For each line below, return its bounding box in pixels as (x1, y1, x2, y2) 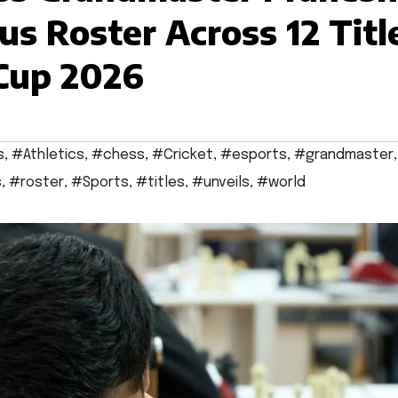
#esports (220, 147, 287, 163)
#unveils (192, 175, 250, 191)
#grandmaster (294, 147, 394, 163)
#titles (136, 175, 185, 191)
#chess (92, 147, 145, 163)
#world (257, 175, 306, 191)
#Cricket (152, 147, 213, 163)
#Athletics (12, 147, 84, 163)
